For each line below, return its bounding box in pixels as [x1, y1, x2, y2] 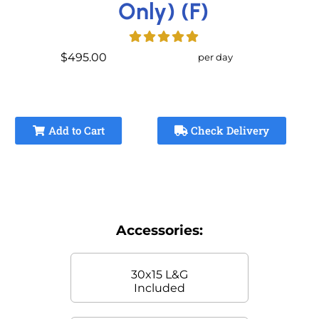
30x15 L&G [131, 268, 188, 282]
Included [134, 281, 185, 296]
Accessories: [116, 222, 203, 239]
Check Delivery [187, 123, 269, 138]
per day [198, 51, 234, 63]
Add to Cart [45, 123, 105, 138]
